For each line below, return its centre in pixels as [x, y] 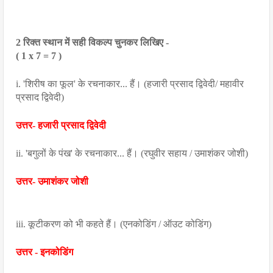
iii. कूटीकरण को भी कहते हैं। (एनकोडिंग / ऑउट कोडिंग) [114, 224]
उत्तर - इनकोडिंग [44, 252]
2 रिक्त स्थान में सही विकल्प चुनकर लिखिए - [92, 42]
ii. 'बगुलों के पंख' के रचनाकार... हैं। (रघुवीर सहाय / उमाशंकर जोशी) [132, 153]
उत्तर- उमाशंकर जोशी [52, 181]
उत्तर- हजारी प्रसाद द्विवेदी [61, 125]
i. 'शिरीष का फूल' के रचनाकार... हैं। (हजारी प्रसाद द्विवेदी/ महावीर [130, 84]
